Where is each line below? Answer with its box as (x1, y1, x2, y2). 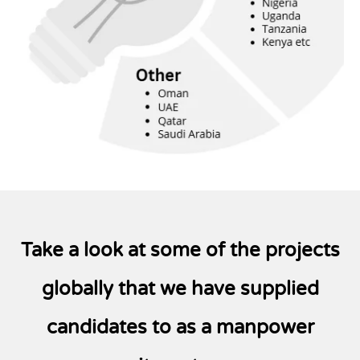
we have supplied (159, 276, 319, 301)
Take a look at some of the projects (20, 238, 340, 262)
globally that (41, 276, 155, 301)
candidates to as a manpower (46, 315, 314, 339)
